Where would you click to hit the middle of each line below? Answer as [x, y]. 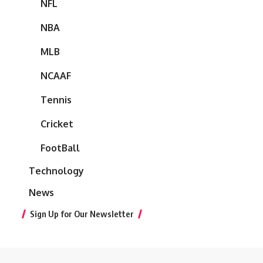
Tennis [56, 100]
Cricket [57, 124]
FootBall [60, 148]
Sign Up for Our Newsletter [82, 214]
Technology [56, 171]
